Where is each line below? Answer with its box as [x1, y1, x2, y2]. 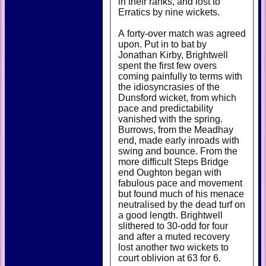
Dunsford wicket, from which [118, 92, 236, 103]
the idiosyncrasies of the [118, 81, 220, 92]
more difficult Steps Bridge [118, 156, 229, 167]
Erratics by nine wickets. [118, 7, 220, 17]
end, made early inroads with [118, 135, 239, 145]
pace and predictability [118, 103, 213, 113]
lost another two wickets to [118, 242, 229, 252]
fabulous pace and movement [118, 178, 242, 188]
